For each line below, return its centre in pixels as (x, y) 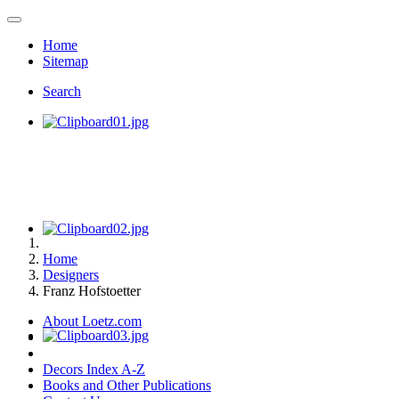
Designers (71, 275)
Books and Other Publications (127, 385)
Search (62, 91)
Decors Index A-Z (94, 369)
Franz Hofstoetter (92, 291)
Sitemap (65, 61)
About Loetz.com (92, 321)
